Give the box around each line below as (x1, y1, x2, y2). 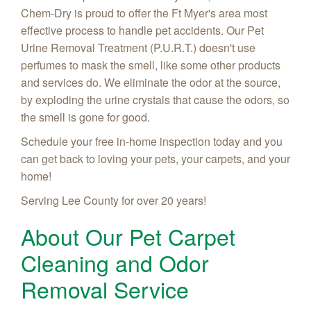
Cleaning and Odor (21, 246, 209, 278)
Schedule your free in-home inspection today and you (21, 133, 283, 149)
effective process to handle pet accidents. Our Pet (21, 22, 264, 38)
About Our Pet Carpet (21, 219, 235, 252)
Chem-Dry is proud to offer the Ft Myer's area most (21, 4, 267, 21)
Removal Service (21, 272, 189, 305)
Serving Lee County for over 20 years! (21, 192, 206, 208)
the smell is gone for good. (21, 108, 150, 125)
